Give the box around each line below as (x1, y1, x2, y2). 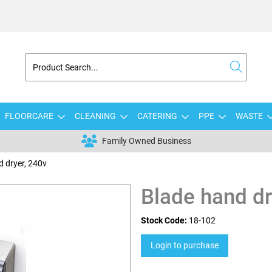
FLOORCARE (4, 111, 53, 121)
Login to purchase (151, 240, 219, 250)
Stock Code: (141, 216, 187, 225)
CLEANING (74, 111, 116, 121)
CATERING (137, 111, 177, 121)
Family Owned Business (101, 136, 191, 146)
